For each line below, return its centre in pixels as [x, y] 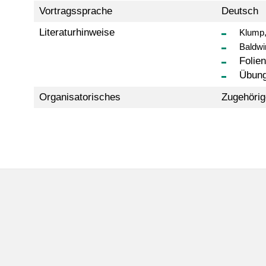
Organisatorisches [80, 97]
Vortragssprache [75, 11]
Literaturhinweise [77, 32]
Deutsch [240, 11]
